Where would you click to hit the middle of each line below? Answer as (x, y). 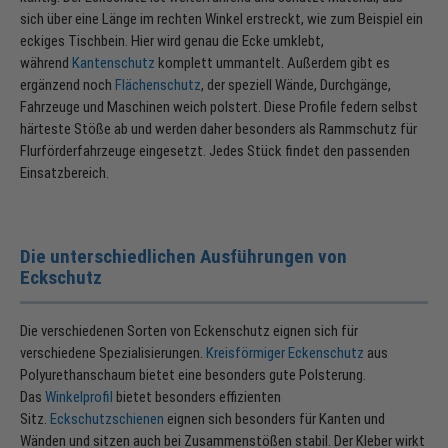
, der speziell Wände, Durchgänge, (296, 85)
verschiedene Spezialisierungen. (111, 353)
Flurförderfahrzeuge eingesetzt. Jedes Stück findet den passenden (215, 151)
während (44, 63)
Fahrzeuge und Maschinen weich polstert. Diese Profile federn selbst (219, 107)
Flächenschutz (158, 85)
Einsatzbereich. (64, 173)
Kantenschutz (113, 63)
